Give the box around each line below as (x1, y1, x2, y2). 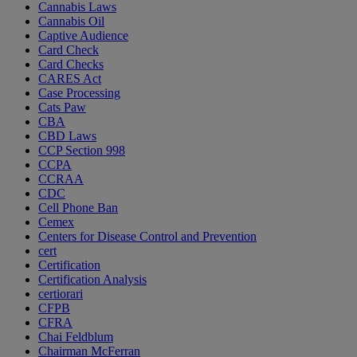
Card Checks (38, 57, 104, 72)
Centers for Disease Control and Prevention (38, 229, 257, 244)
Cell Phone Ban (38, 201, 118, 215)
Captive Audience (38, 29, 128, 43)
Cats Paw (38, 100, 86, 115)
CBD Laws (38, 129, 96, 143)
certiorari (38, 287, 83, 301)
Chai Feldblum (38, 330, 113, 344)
